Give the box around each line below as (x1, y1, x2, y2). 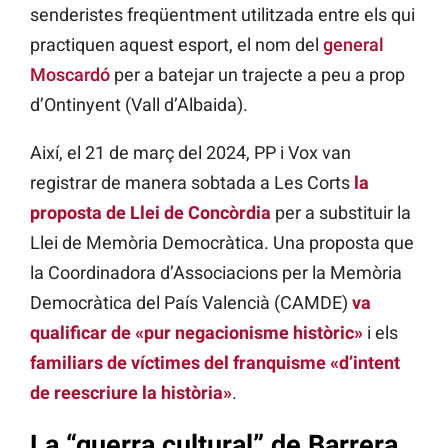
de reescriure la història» (30, 381, 232, 403)
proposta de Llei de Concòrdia (30, 201, 271, 223)
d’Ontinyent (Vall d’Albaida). (30, 93, 248, 115)
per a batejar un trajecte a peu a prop (110, 63, 405, 85)
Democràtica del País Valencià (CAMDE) (30, 291, 352, 313)
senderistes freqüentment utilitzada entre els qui (30, 3, 415, 25)
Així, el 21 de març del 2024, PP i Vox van (30, 141, 351, 163)
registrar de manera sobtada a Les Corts (30, 171, 354, 193)
